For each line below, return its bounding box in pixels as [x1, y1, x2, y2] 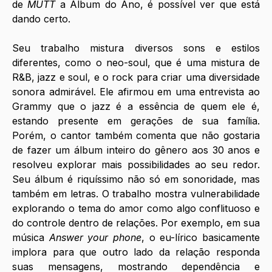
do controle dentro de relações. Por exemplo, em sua [12, 217, 260, 229]
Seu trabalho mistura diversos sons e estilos [12, 42, 260, 55]
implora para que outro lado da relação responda [12, 246, 260, 259]
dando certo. [12, 13, 70, 25]
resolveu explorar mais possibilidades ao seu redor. [12, 158, 260, 171]
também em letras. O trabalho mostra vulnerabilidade [12, 188, 260, 200]
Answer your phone [49, 231, 142, 244]
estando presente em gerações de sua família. [12, 115, 260, 127]
